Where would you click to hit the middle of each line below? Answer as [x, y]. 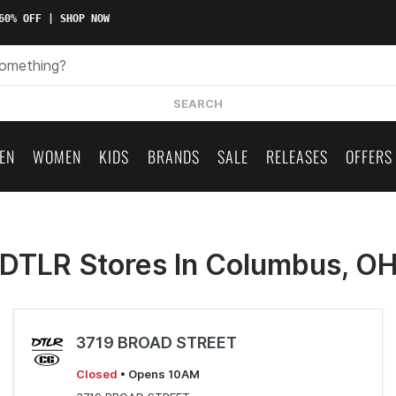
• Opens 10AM [158, 374]
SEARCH [198, 103]
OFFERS [369, 156]
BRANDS [173, 156]
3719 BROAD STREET [156, 343]
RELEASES [297, 156]
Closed [96, 374]
